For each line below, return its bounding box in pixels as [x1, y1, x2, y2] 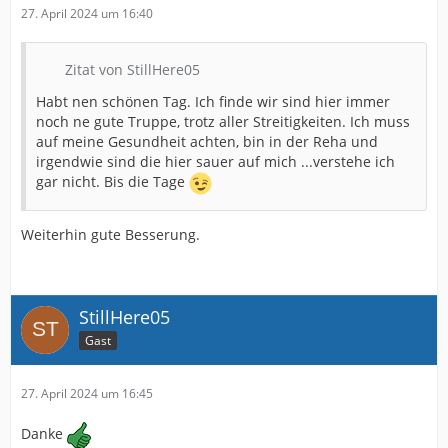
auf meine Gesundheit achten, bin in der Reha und [36, 131, 378, 151]
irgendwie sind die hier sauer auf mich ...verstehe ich [36, 151, 395, 171]
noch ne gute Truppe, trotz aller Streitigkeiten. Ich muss [36, 111, 410, 131]
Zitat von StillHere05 [65, 59, 200, 79]
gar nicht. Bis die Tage [36, 172, 189, 191]
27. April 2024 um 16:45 [21, 384, 153, 402]
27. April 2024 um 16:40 [21, 4, 153, 22]
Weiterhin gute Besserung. [21, 224, 200, 244]
